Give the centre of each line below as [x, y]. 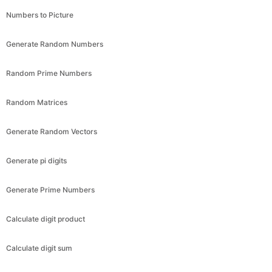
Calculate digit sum [39, 248]
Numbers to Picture [40, 15]
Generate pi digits [36, 160]
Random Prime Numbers [49, 73]
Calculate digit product [46, 219]
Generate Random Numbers [55, 44]
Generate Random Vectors [52, 131]
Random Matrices [37, 102]
